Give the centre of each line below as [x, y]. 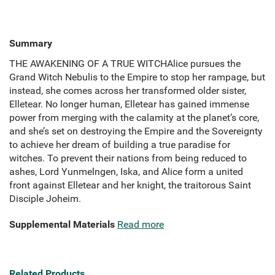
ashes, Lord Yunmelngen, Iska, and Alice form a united [126, 172]
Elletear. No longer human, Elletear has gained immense [129, 104]
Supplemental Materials [62, 225]
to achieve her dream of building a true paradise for [120, 145]
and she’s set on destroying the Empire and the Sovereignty [136, 131]
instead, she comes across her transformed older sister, [128, 91]
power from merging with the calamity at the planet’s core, [134, 118]
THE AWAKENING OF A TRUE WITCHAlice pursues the [125, 64]
